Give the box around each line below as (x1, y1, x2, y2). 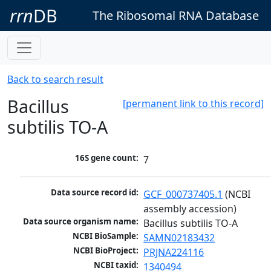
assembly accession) (143, 202, 237, 216)
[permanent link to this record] (123, 97, 264, 110)
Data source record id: (51, 187, 139, 198)
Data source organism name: (23, 216, 139, 227)
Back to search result (7, 73, 103, 86)
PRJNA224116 (143, 246, 204, 260)
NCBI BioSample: (73, 230, 139, 242)
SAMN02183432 (143, 231, 215, 245)
